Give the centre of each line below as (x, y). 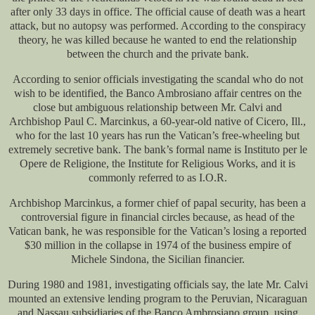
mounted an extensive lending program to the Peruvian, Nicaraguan (157, 298)
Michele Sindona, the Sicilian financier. (157, 259)
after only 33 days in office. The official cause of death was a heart (157, 12)
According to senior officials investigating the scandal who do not (157, 79)
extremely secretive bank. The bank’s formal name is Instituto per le (157, 149)
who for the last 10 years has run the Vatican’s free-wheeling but (157, 135)
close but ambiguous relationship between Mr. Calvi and (157, 107)
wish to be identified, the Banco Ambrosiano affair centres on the (157, 93)
